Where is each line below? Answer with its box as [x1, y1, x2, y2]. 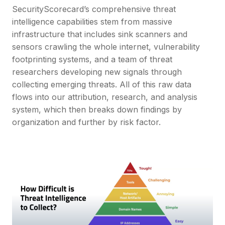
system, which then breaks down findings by [12, 104, 182, 115]
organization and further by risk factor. [12, 117, 161, 128]
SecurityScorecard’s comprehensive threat [12, 4, 176, 15]
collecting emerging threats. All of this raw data [12, 79, 191, 90]
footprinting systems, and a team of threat [12, 54, 172, 65]
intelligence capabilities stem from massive [12, 17, 172, 27]
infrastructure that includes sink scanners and [12, 29, 187, 40]
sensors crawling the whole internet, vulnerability [12, 42, 200, 52]
